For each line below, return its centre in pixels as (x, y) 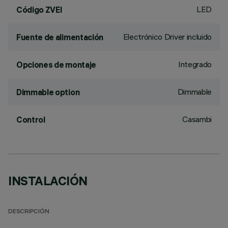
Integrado (195, 64)
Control (31, 120)
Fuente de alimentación (60, 37)
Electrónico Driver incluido (167, 37)
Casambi (197, 119)
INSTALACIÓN (48, 181)
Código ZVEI (39, 10)
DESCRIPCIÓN (29, 212)
